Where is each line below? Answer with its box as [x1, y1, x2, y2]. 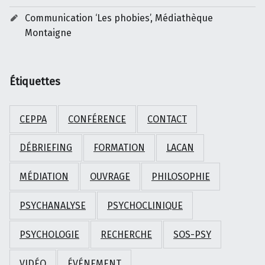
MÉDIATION [20, 171, 69, 183]
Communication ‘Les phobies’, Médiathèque [24, 12, 213, 24]
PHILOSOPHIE [151, 171, 210, 183]
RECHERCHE [101, 228, 152, 240]
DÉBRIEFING [20, 142, 72, 154]
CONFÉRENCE [68, 113, 126, 125]
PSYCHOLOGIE [20, 228, 79, 240]
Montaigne [24, 27, 72, 38]
